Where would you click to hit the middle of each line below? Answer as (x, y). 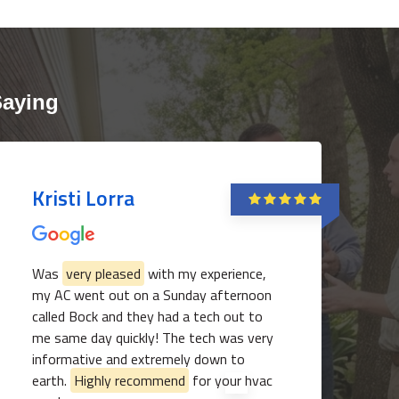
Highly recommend (130, 380)
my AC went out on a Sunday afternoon (152, 295)
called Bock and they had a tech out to (147, 316)
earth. (51, 380)
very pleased (103, 273)
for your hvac (231, 380)
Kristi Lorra (83, 198)
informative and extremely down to (138, 359)
